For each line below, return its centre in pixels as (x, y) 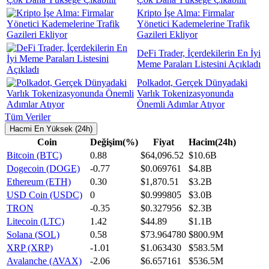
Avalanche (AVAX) (44, 261)
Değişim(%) (114, 142)
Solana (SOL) (33, 235)
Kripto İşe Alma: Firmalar (186, 13)
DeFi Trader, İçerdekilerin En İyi (199, 53)
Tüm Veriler (28, 117)
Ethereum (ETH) (39, 182)
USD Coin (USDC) (44, 195)
